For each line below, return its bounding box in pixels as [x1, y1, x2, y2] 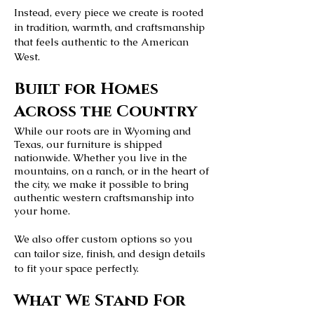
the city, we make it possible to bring [14, 177, 189, 191]
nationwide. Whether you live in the [14, 151, 187, 164]
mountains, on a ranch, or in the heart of [14, 164, 209, 177]
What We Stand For [14, 290, 186, 312]
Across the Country [14, 101, 197, 123]
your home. [14, 204, 70, 217]
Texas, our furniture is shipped [14, 137, 163, 151]
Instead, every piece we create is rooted [14, 6, 204, 19]
